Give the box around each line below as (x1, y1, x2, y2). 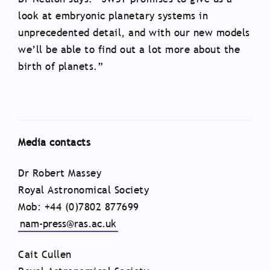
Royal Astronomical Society (18, 183, 149, 197)
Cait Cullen (18, 247, 72, 262)
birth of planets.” (18, 59, 103, 74)
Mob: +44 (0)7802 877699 (18, 199, 139, 214)
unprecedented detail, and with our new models (18, 25, 250, 40)
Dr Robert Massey (18, 166, 101, 180)
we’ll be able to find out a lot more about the (18, 42, 240, 57)
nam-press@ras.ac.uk (20, 216, 117, 231)
